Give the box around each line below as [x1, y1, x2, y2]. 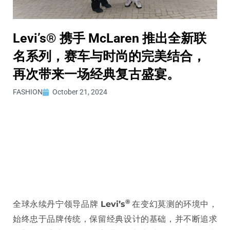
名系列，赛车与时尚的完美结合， [13, 49, 205, 64]
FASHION [13, 88, 43, 97]
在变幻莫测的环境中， [129, 199, 218, 209]
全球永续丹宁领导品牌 [13, 199, 101, 209]
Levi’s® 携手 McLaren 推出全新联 [13, 31, 206, 46]
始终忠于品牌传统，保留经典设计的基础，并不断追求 [13, 214, 217, 224]
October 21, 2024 [52, 88, 107, 97]
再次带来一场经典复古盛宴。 [13, 67, 180, 82]
